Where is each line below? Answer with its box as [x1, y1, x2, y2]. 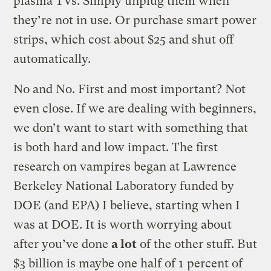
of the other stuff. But [137, 237, 258, 251]
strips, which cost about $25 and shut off [13, 32, 234, 47]
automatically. [13, 51, 91, 66]
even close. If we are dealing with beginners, [13, 101, 257, 116]
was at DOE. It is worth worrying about [13, 217, 232, 232]
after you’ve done [13, 237, 112, 251]
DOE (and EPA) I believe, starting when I [13, 198, 241, 212]
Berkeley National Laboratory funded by [13, 178, 235, 193]
